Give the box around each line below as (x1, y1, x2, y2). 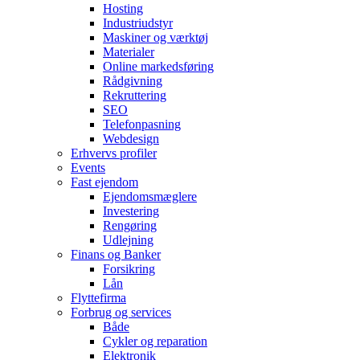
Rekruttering (103, 88, 166, 102)
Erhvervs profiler (71, 146, 157, 160)
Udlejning (103, 233, 153, 247)
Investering (103, 204, 159, 218)
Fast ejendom (71, 175, 138, 189)
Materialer (103, 45, 154, 59)
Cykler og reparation (103, 334, 207, 348)
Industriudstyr (103, 16, 173, 30)
